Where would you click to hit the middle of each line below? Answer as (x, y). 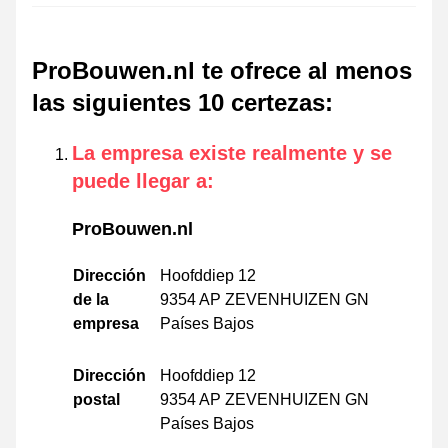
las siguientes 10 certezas (178, 103)
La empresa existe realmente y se (232, 153)
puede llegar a (139, 181)
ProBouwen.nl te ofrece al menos (222, 71)
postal (96, 400)
